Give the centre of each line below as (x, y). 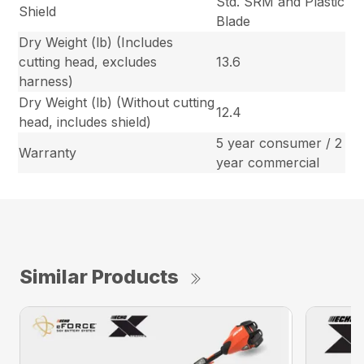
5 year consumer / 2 (279, 143)
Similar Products (99, 276)
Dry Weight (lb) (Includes (96, 42)
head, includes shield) (85, 121)
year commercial (268, 162)
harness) (46, 81)
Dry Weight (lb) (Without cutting (117, 102)
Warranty (48, 152)
